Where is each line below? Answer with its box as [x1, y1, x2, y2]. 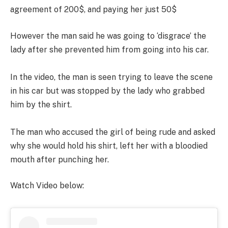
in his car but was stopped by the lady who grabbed [10, 85, 205, 96]
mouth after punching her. [10, 154, 109, 164]
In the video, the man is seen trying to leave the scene [10, 72, 213, 82]
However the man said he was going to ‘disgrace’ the [10, 31, 206, 41]
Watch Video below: [10, 181, 84, 191]
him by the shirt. [10, 99, 72, 109]
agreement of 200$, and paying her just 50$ [10, 5, 177, 15]
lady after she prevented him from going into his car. [10, 44, 209, 54]
